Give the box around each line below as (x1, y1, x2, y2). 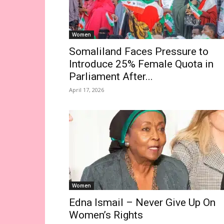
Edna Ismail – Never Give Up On (69, 196, 215, 208)
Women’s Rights (69, 209, 143, 221)
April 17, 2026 (69, 86, 104, 93)
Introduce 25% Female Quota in (69, 58, 213, 70)
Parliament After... (69, 70, 153, 82)
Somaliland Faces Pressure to (69, 45, 208, 57)
